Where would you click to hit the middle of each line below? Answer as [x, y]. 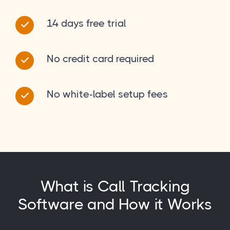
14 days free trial [87, 23]
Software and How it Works [115, 204]
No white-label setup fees [107, 94]
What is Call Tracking [115, 186]
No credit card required [100, 59]
